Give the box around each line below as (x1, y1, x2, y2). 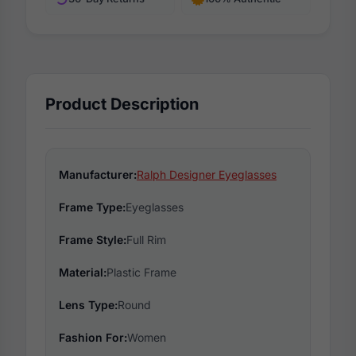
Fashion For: (59, 331, 127, 345)
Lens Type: (59, 298, 118, 312)
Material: (59, 265, 106, 280)
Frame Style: (59, 233, 126, 247)
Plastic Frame (106, 265, 176, 280)
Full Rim (126, 233, 166, 247)
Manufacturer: (59, 168, 137, 182)
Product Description (45, 95, 199, 114)
